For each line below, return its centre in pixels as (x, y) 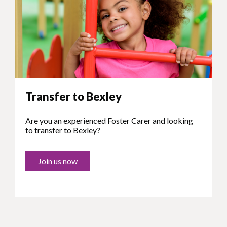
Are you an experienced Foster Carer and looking (109, 121)
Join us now (58, 161)
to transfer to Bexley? (63, 130)
